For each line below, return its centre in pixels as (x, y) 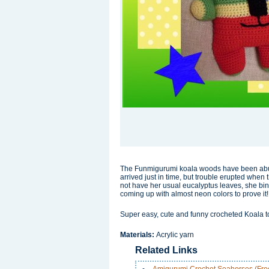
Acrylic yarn (175, 235)
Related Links (166, 250)
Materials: (138, 235)
